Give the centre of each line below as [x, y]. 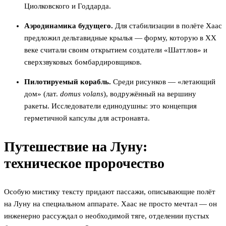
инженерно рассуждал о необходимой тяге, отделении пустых [107, 216]
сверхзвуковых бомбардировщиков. [83, 62]
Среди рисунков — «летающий [163, 82]
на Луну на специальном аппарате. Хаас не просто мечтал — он [110, 204]
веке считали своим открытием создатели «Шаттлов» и [116, 50]
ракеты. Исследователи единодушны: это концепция [110, 106]
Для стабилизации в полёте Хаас [167, 26]
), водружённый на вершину [150, 94]
